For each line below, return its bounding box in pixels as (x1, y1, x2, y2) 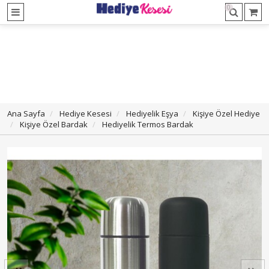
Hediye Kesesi (59, 108, 112, 119)
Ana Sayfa (7, 108, 45, 119)
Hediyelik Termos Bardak (102, 119, 193, 130)
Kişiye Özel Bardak (20, 119, 88, 130)
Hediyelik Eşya (126, 108, 178, 119)
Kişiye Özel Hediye (193, 108, 260, 119)
